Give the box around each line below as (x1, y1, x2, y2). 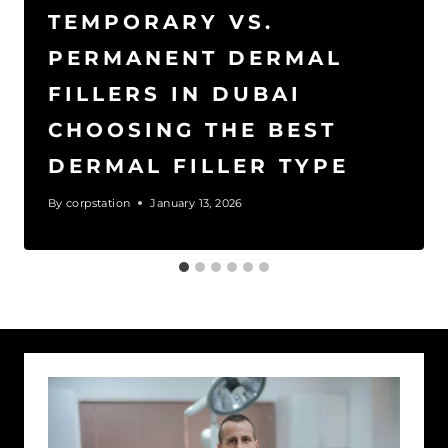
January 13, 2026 (150, 195, 243, 210)
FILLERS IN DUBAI (48, 81, 302, 106)
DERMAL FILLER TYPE (48, 153, 349, 178)
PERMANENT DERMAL (48, 45, 343, 70)
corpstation (66, 195, 131, 210)
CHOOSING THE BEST (48, 117, 337, 142)
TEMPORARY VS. (48, 9, 274, 34)
